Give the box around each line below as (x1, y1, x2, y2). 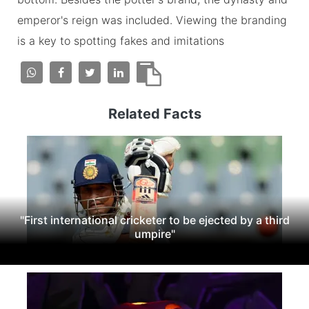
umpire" (134, 226, 175, 241)
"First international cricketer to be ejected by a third (19, 212, 290, 227)
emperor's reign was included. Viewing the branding (17, 12, 287, 27)
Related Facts (108, 105, 201, 122)
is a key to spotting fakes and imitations (17, 33, 224, 48)
